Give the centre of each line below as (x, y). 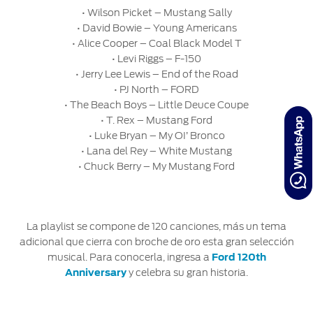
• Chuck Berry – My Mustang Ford (156, 167)
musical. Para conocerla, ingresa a (129, 257)
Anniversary (96, 272)
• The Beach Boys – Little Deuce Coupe (156, 105)
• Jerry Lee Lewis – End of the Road (156, 74)
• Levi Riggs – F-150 (156, 59)
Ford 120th (239, 257)
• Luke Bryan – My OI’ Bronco (156, 136)
